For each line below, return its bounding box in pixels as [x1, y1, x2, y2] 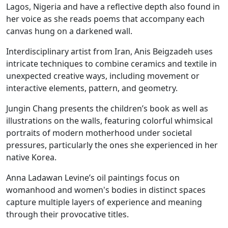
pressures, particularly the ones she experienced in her [6, 139, 218, 151]
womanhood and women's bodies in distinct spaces [6, 184, 206, 196]
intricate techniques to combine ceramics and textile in [6, 58, 217, 70]
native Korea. [6, 152, 59, 163]
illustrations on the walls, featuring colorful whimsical [6, 115, 213, 127]
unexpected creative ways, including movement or [6, 70, 199, 82]
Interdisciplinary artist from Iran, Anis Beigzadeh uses [6, 46, 213, 58]
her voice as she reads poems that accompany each [6, 13, 205, 25]
